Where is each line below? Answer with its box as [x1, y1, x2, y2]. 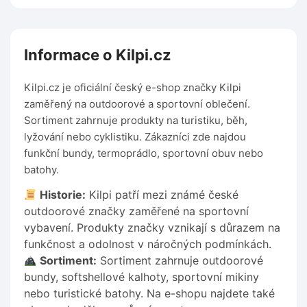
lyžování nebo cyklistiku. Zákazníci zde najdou [24, 130, 246, 144]
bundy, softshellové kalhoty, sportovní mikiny [24, 270, 259, 284]
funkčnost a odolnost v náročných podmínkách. [24, 237, 271, 251]
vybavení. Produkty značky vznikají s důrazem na [24, 221, 280, 235]
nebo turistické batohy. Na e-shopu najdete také [24, 286, 275, 301]
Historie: [40, 188, 86, 202]
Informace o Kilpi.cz [24, 46, 171, 64]
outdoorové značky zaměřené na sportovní [24, 204, 249, 219]
